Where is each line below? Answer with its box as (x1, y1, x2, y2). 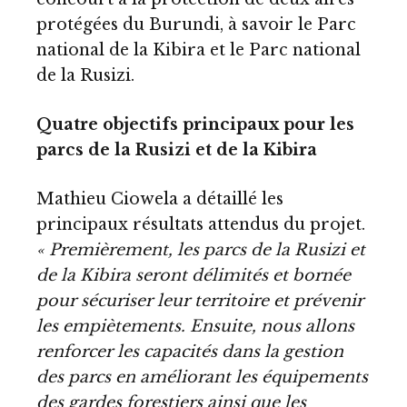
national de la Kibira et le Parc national (36, 40, 361, 61)
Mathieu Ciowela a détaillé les (36, 188, 283, 209)
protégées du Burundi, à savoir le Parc (36, 15, 356, 35)
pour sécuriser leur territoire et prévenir (36, 290, 363, 311)
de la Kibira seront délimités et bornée (36, 264, 351, 285)
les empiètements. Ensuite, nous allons (36, 315, 354, 336)
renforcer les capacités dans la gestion (36, 341, 343, 362)
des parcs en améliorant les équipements (36, 366, 368, 387)
